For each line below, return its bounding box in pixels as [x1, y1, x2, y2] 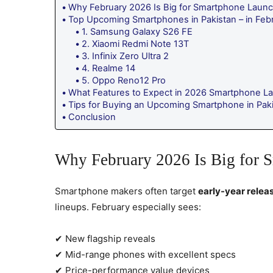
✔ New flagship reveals [55, 232, 155, 244]
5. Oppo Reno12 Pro [81, 74, 166, 86]
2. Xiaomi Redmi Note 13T [81, 38, 189, 49]
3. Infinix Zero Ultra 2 [81, 50, 169, 62]
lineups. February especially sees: [55, 200, 201, 213]
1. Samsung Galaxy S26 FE [81, 26, 193, 37]
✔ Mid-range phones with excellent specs [55, 248, 236, 260]
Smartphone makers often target [55, 185, 198, 197]
